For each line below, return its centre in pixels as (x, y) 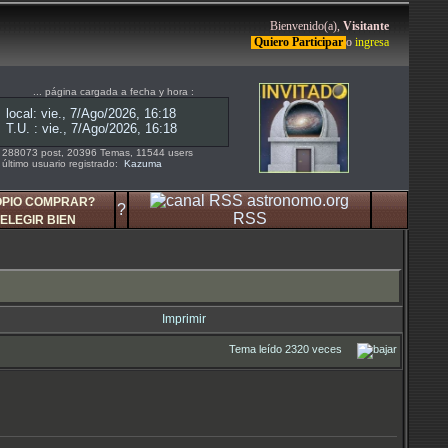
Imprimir (183, 319)
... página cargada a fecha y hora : (113, 91)
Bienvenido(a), (306, 26)
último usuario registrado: (63, 163)
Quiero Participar (298, 42)
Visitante (366, 26)
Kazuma (143, 163)
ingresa (372, 42)
